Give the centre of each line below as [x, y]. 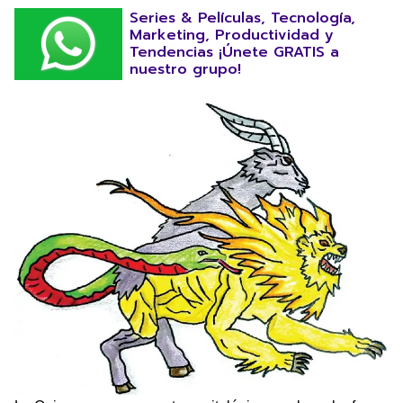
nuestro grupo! [185, 69]
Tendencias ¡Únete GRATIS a [234, 52]
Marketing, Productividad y [232, 35]
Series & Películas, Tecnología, [242, 18]
